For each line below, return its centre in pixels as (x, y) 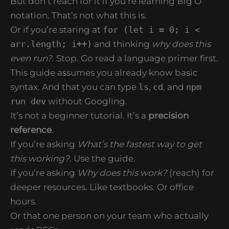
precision (168, 115)
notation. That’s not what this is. (78, 15)
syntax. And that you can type (74, 87)
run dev (28, 101)
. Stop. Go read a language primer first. (135, 58)
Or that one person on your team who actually (109, 215)
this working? (40, 158)
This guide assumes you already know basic (104, 72)
